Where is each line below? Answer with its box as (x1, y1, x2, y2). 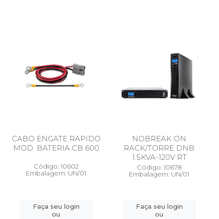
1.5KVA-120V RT (131, 153, 187, 162)
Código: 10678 (136, 163, 182, 171)
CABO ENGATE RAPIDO (11, 134, 101, 143)
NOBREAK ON (132, 134, 186, 143)
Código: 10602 (33, 162, 79, 170)
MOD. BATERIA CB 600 (13, 143, 99, 153)
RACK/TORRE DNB (124, 143, 195, 153)
